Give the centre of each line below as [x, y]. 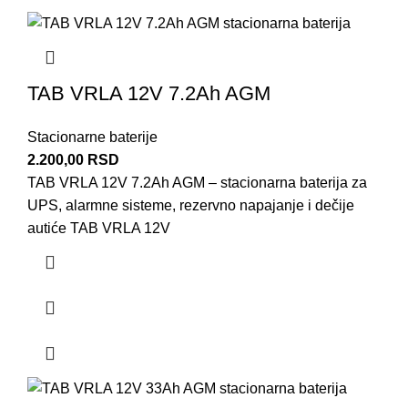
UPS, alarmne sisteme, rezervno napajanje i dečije [191, 205]
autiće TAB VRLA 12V [99, 228]
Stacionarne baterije [92, 137]
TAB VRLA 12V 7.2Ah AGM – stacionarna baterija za [197, 182]
